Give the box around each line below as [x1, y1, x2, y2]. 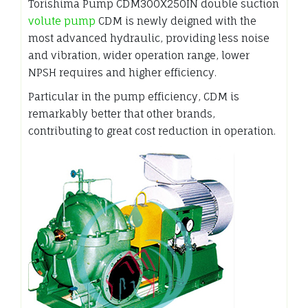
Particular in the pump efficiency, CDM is [28, 89, 239, 103]
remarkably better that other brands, [28, 107, 215, 120]
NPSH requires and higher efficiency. [28, 65, 217, 79]
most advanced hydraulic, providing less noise [28, 31, 269, 45]
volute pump [28, 14, 96, 27]
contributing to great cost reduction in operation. [28, 124, 276, 137]
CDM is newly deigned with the [96, 14, 256, 27]
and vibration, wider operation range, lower [28, 48, 250, 62]
